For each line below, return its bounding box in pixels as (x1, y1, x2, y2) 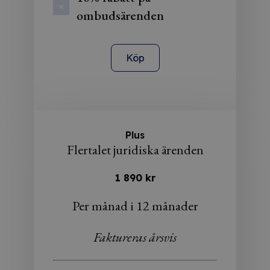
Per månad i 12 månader (72, 197, 198, 215)
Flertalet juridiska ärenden (66, 141, 204, 159)
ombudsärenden (77, 7, 164, 24)
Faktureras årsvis (93, 228, 177, 246)
